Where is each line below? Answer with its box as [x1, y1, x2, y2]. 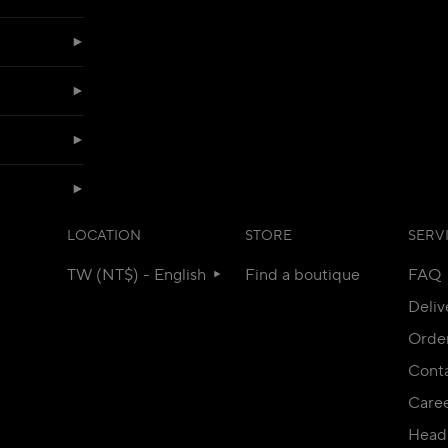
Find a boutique [245, 264, 361, 285]
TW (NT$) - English [66, 264, 210, 285]
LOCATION [66, 226, 141, 245]
